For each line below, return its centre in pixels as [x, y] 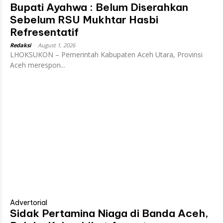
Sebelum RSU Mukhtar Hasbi [84, 19]
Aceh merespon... [38, 65]
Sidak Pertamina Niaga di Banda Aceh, [109, 213]
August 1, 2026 [56, 45]
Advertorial [29, 202]
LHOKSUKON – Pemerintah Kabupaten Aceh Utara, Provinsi [106, 54]
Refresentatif [44, 32]
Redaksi [20, 45]
